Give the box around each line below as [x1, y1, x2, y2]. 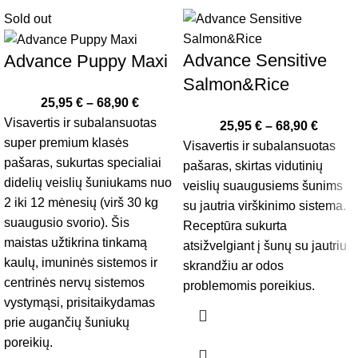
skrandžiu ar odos [183, 258, 284, 272]
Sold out [4, 11, 51, 26]
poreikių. [4, 335, 53, 349]
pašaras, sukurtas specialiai [4, 155, 161, 169]
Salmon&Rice [183, 74, 289, 94]
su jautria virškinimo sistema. [183, 198, 346, 213]
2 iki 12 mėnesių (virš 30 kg [4, 195, 158, 209]
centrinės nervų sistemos [4, 275, 145, 289]
